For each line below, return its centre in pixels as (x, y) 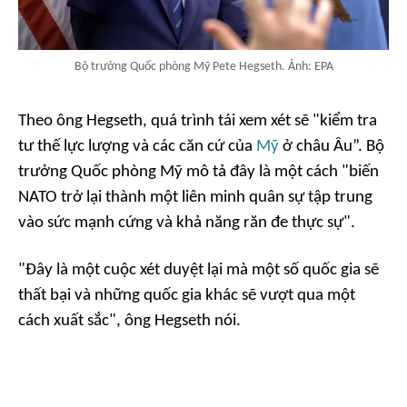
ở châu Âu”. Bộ (332, 146)
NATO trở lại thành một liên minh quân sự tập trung (195, 197)
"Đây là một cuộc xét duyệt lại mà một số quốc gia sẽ (199, 270)
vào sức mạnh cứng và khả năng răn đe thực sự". (187, 223)
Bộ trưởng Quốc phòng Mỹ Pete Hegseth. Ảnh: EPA (203, 66)
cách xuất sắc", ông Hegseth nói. (129, 321)
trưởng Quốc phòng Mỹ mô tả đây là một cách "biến (199, 172)
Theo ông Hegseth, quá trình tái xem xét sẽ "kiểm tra (198, 121)
